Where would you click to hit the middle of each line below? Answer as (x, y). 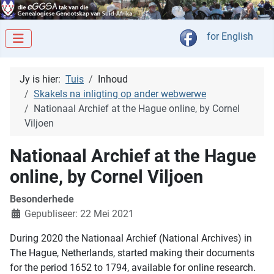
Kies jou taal (223, 36)
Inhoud (113, 80)
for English (230, 37)
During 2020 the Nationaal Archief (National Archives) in (131, 239)
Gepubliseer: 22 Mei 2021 (79, 214)
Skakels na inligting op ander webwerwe (120, 94)
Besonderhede (42, 199)
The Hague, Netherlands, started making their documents (132, 253)
